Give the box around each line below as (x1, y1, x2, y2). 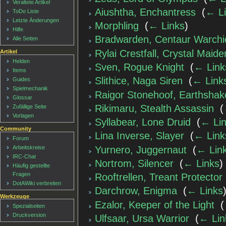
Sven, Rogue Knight (95, 62, 185, 73)
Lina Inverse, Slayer (95, 130, 185, 142)
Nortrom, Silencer (95, 157, 174, 169)
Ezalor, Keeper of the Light (95, 199, 215, 210)
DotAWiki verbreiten (13, 180, 62, 187)
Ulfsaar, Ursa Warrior (95, 212, 190, 224)
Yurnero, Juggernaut (95, 144, 187, 155)
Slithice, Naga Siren (95, 75, 183, 87)
